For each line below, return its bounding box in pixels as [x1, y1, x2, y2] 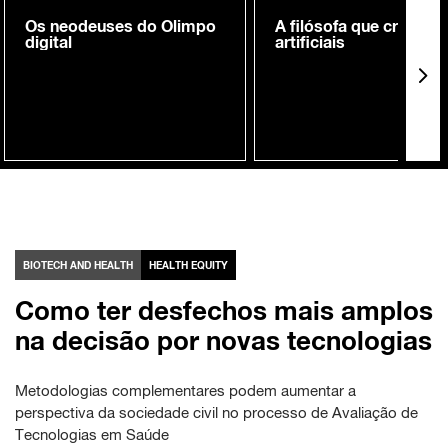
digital [25, 32, 72, 52]
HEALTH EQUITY [149, 259, 228, 272]
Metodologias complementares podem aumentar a [15, 382, 356, 400]
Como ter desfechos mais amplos [15, 295, 433, 327]
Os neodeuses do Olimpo [25, 16, 216, 36]
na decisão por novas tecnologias [15, 325, 432, 357]
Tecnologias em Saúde [15, 426, 169, 444]
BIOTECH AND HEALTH [23, 259, 133, 272]
